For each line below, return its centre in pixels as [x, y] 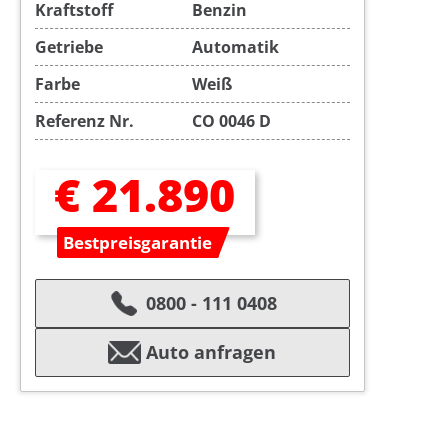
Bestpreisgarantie [138, 243]
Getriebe [68, 47]
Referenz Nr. [84, 121]
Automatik [236, 47]
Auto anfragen [211, 352]
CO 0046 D [232, 121]
